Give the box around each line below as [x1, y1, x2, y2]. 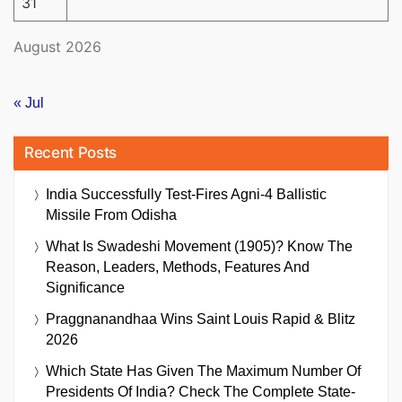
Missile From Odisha [46, 206, 177, 223]
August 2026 [13, 38, 101, 57]
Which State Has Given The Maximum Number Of [46, 363, 361, 379]
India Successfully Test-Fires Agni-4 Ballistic [46, 186, 327, 202]
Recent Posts [24, 143, 117, 162]
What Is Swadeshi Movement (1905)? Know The [46, 238, 353, 254]
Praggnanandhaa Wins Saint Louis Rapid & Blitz [46, 310, 355, 327]
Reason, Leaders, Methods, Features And [46, 258, 310, 275]
